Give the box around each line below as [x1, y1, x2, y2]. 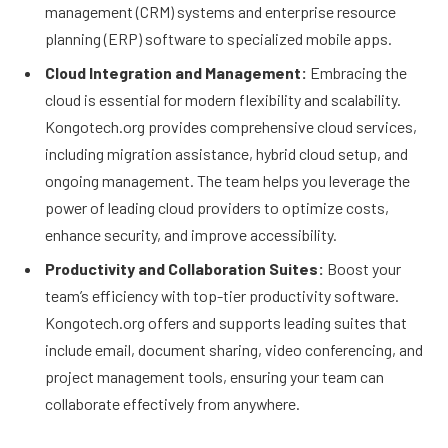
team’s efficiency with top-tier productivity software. [45, 285, 399, 305]
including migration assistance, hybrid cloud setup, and [45, 143, 408, 163]
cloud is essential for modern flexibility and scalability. [45, 89, 401, 109]
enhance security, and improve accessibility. [45, 224, 337, 244]
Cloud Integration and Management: [45, 62, 307, 82]
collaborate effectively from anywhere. [45, 393, 300, 413]
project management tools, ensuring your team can [45, 366, 384, 386]
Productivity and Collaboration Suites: [45, 258, 324, 278]
